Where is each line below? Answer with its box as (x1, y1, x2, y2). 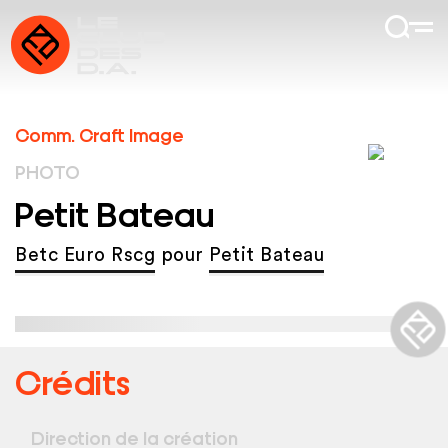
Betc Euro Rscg (15, 246, 155, 266)
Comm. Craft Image (15, 122, 184, 145)
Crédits (15, 359, 131, 402)
